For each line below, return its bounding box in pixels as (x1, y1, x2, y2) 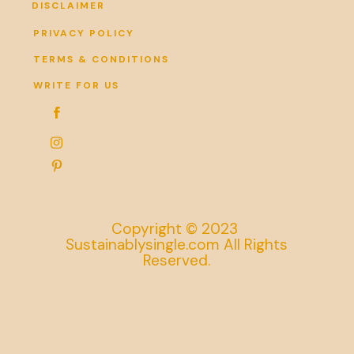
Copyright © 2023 (111, 218, 243, 239)
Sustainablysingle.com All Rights (66, 234, 288, 254)
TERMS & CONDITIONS (33, 52, 169, 66)
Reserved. (143, 250, 211, 270)
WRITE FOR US (33, 78, 119, 92)
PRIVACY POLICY (33, 26, 134, 40)
